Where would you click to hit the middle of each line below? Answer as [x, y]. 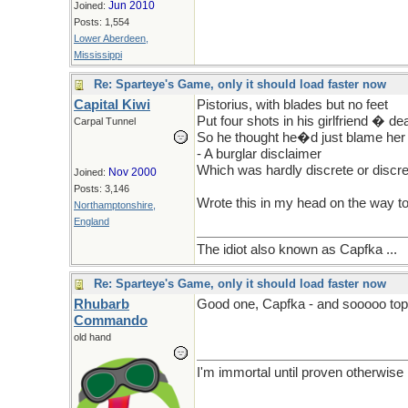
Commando [111, 321]
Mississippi [98, 55]
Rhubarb [102, 304]
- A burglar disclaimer [259, 154]
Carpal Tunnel [105, 121]
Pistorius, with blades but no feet [292, 105]
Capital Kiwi [112, 105]
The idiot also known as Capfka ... [297, 250]
